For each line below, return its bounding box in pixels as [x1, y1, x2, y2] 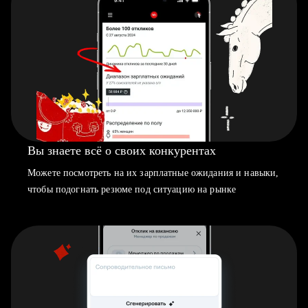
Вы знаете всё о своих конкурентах [27, 144, 216, 157]
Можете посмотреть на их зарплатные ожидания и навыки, [27, 168, 279, 178]
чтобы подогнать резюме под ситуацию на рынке [27, 184, 236, 195]
